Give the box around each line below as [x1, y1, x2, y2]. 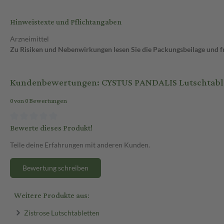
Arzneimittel [10, 34, 49, 43]
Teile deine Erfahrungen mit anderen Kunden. [10, 140, 150, 149]
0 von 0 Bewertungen [10, 95, 67, 107]
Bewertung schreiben [22, 163, 88, 172]
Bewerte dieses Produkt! [10, 120, 92, 135]
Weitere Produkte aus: [14, 188, 89, 203]
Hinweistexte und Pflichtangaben [10, 15, 121, 30]
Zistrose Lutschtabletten [23, 208, 99, 217]
